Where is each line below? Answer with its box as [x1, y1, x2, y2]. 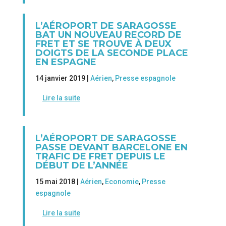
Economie [104, 178, 139, 186]
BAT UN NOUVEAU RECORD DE [35, 29, 182, 40]
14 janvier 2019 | [35, 74, 90, 82]
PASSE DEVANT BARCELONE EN [35, 142, 188, 153]
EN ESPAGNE [35, 56, 96, 68]
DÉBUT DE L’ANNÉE [35, 160, 128, 172]
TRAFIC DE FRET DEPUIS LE [35, 151, 165, 162]
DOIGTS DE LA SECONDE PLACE [35, 47, 188, 59]
